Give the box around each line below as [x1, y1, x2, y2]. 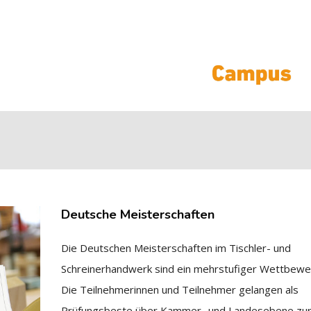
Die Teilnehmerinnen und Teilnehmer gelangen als [60, 283, 299, 296]
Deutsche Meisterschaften [60, 206, 215, 223]
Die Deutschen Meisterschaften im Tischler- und [60, 241, 291, 255]
